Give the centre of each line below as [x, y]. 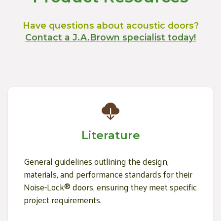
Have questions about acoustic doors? [110, 25]
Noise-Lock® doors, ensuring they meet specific [110, 187]
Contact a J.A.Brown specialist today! [110, 37]
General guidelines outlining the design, [96, 161]
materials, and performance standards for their [108, 174]
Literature [110, 135]
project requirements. [63, 200]
